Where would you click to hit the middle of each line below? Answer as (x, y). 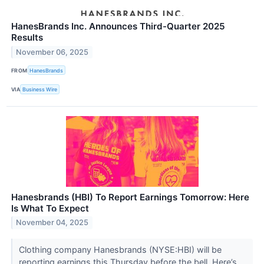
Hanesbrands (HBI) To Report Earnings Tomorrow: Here (130, 197)
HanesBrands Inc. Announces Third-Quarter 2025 (118, 27)
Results (27, 38)
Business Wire (40, 89)
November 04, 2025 (52, 223)
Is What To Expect (50, 208)
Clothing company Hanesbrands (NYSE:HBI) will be (120, 249)
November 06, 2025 (52, 52)
